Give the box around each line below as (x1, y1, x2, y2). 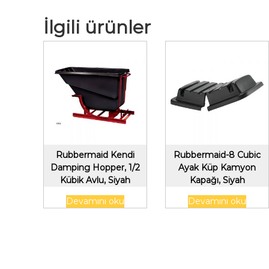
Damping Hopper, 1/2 (50, 162, 141, 173)
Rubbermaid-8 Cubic (174, 149, 261, 160)
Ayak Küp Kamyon (178, 162, 256, 173)
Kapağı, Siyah (189, 174, 245, 186)
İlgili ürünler (43, 16, 151, 39)
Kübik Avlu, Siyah (60, 174, 131, 186)
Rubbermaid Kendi (56, 149, 135, 160)
